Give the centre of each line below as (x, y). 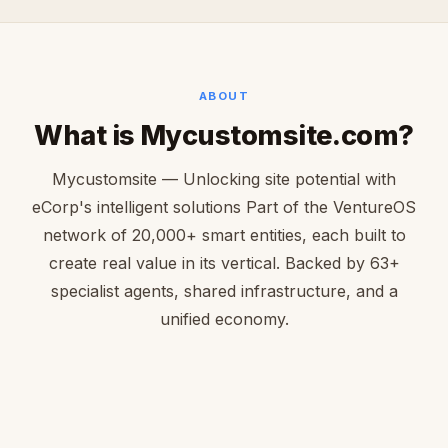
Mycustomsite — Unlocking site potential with (224, 179)
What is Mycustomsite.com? (224, 136)
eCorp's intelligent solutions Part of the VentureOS (224, 207)
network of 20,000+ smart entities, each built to (224, 235)
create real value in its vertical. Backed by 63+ (224, 263)
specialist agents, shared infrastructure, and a (224, 291)
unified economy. (224, 319)
